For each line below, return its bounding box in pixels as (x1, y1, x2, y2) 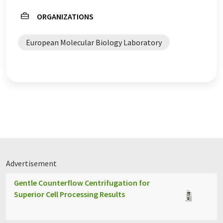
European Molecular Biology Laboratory (26, 37, 162, 47)
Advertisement (6, 158, 57, 168)
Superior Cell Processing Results (14, 189, 125, 199)
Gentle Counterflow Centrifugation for (14, 178, 150, 188)
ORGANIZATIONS (37, 11, 94, 21)
